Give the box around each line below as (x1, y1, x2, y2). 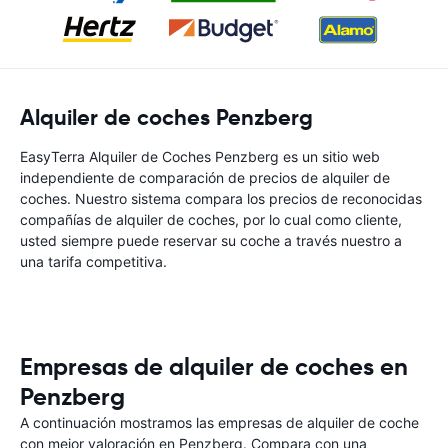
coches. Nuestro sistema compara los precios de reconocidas (20, 190, 422, 207)
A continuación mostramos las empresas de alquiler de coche (20, 414, 419, 431)
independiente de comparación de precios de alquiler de (20, 169, 390, 186)
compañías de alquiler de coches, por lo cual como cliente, (20, 211, 402, 228)
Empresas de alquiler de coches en (20, 352, 408, 382)
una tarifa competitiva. (20, 253, 167, 270)
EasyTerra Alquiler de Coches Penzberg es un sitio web (20, 148, 380, 165)
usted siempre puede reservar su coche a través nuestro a (20, 232, 402, 249)
